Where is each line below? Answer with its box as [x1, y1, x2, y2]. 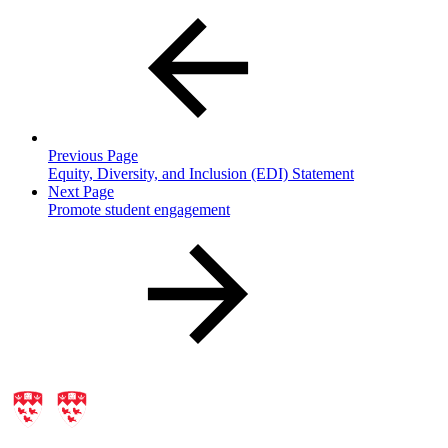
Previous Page [48, 146, 138, 164]
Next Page [48, 182, 114, 200]
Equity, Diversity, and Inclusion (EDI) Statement [48, 164, 354, 182]
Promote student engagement [48, 200, 230, 218]
